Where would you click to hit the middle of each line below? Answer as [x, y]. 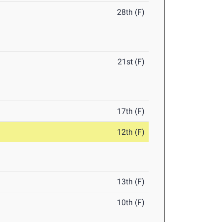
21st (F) [131, 62]
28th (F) [131, 12]
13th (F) [131, 182]
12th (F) [131, 132]
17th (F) [131, 111]
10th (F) [131, 203]
